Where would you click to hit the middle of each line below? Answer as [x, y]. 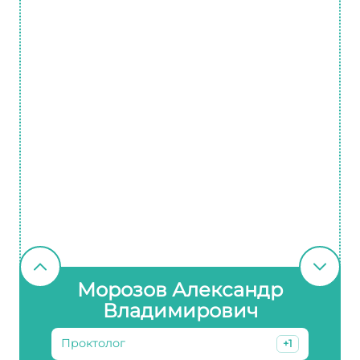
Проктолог [93, 344]
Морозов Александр [180, 290]
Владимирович [180, 311]
